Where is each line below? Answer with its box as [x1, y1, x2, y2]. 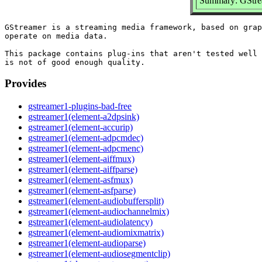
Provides [5, 77, 46, 90]
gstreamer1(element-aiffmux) [28, 154, 135, 164]
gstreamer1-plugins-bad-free [28, 101, 132, 112]
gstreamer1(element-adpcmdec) [28, 133, 143, 143]
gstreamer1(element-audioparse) [28, 238, 146, 249]
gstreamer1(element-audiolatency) [28, 217, 153, 227]
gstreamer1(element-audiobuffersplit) [28, 196, 164, 206]
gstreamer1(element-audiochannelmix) [28, 206, 169, 217]
